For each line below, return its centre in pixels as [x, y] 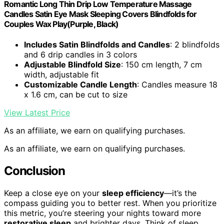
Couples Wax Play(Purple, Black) [61, 24]
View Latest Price [37, 113]
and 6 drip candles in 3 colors [80, 55]
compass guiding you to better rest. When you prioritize [110, 203]
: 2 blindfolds [195, 45]
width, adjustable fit [61, 75]
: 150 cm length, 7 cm [161, 65]
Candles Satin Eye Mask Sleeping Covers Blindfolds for [100, 14]
